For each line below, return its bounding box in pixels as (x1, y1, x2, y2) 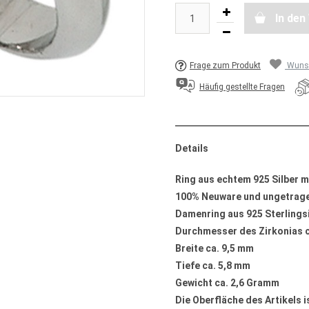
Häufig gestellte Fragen (199, 82, 285, 92)
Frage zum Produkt (190, 61, 261, 70)
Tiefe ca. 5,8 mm (175, 260, 250, 271)
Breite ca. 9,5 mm (175, 243, 254, 254)
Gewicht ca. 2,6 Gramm (175, 277, 279, 288)
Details (175, 143, 208, 154)
